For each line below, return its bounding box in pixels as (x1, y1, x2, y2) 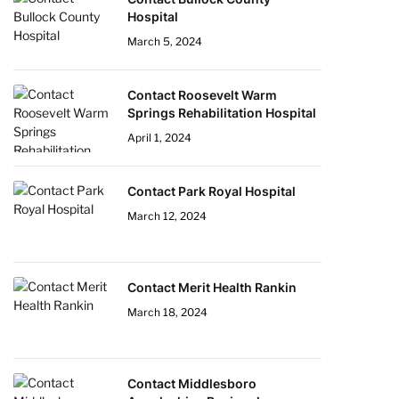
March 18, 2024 (127, 305, 208, 319)
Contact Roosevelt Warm (127, 87, 277, 102)
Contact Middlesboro (127, 376, 256, 391)
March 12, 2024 (127, 209, 207, 223)
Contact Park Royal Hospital (127, 183, 296, 199)
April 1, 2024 (127, 131, 191, 144)
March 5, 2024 (127, 35, 202, 48)
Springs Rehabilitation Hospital (127, 105, 316, 120)
